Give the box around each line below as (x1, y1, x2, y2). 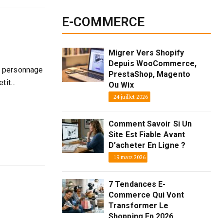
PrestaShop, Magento (109, 70, 190, 79)
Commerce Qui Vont (109, 190, 184, 200)
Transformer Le (109, 201, 169, 211)
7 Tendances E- (109, 180, 166, 189)
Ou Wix (109, 80, 134, 90)
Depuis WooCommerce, (109, 59, 197, 69)
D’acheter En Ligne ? (109, 141, 185, 150)
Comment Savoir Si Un (109, 119, 192, 129)
